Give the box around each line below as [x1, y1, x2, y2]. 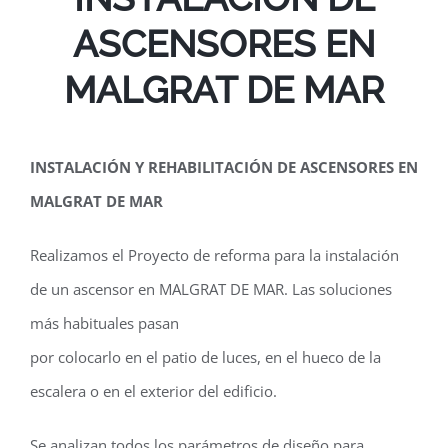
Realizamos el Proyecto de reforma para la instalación [30, 245, 399, 265]
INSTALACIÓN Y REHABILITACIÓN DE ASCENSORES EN [30, 157, 418, 177]
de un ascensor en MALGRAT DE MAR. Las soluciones [30, 279, 392, 299]
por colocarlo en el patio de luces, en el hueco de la [30, 347, 381, 367]
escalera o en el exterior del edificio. [30, 381, 277, 401]
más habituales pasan [30, 313, 179, 333]
